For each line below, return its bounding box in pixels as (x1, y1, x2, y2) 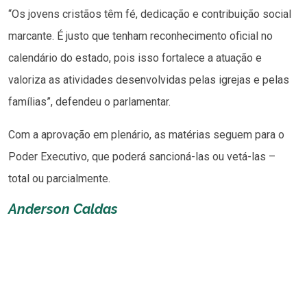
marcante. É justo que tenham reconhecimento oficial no (8, 29, 273, 42)
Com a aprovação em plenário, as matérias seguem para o (8, 127, 284, 141)
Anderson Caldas (8, 200, 118, 217)
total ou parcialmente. (8, 171, 110, 185)
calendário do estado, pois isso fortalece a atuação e (8, 51, 262, 64)
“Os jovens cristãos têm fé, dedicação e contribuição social (8, 7, 291, 21)
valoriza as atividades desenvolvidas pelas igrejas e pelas (8, 73, 289, 86)
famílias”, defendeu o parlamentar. (8, 95, 171, 108)
